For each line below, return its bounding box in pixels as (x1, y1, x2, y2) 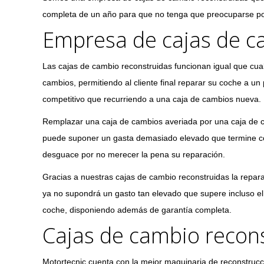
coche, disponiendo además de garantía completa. (42, 205, 232, 214)
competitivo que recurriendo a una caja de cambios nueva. (42, 94, 261, 104)
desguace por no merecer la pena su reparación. (42, 150, 225, 159)
